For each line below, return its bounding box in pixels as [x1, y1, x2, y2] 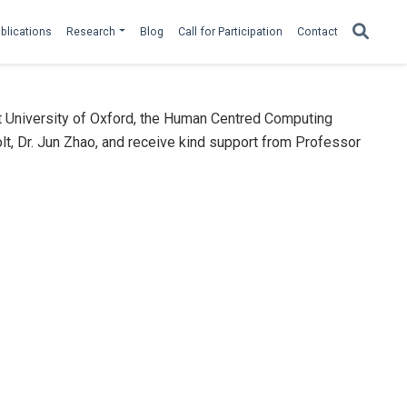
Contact [297, 25, 338, 38]
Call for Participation [178, 25, 283, 38]
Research [66, 25, 116, 38]
